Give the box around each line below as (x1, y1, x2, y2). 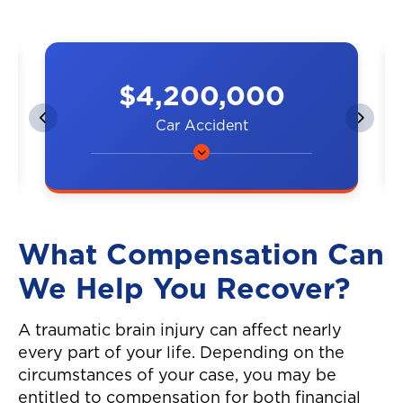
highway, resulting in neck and (63, 197, 303, 214)
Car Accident (155, 119, 248, 134)
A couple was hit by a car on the (63, 175, 319, 192)
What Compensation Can (18, 241, 384, 271)
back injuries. (63, 219, 166, 237)
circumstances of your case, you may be (18, 368, 336, 385)
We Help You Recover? (18, 275, 350, 305)
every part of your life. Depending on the (18, 345, 345, 363)
